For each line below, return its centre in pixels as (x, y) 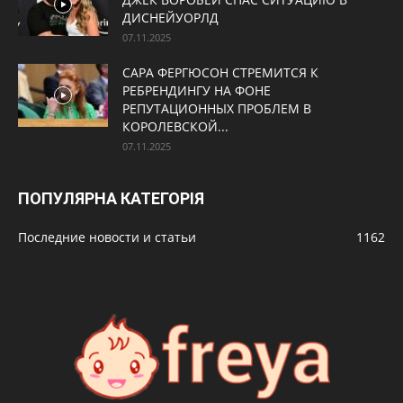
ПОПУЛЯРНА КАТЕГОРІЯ (111, 198)
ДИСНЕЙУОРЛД (170, 18)
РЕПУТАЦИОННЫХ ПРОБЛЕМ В (217, 108)
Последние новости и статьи (107, 237)
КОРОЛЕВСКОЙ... (175, 126)
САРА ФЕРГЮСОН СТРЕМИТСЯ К (220, 72)
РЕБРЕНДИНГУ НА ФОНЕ (197, 90)
